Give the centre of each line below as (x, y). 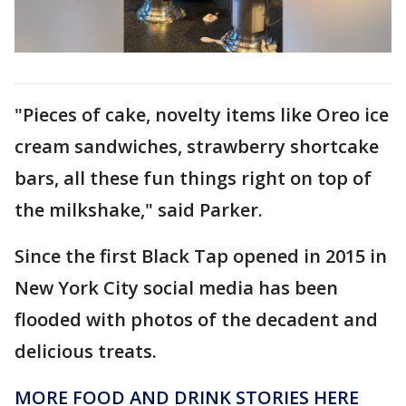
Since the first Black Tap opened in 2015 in (201, 256)
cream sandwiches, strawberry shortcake (197, 146)
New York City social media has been (176, 287)
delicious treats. (86, 351)
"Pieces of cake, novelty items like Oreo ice (202, 114)
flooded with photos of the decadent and (196, 319)
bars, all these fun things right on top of (193, 178)
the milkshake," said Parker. (139, 209)
